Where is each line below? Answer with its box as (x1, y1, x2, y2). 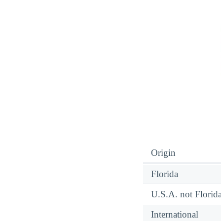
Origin (151, 147, 176, 158)
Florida (151, 168, 178, 179)
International (151, 209, 198, 220)
